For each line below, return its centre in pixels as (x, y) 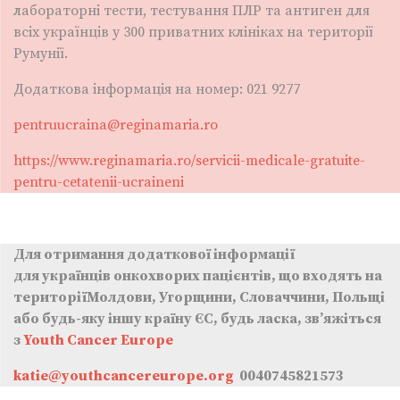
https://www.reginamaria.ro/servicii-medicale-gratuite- (189, 161)
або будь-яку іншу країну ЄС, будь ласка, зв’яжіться (197, 319)
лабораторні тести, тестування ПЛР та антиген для (192, 11)
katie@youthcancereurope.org (124, 376)
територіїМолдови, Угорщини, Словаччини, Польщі (199, 298)
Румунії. (41, 54)
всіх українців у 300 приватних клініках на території (193, 33)
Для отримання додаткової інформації (154, 255)
